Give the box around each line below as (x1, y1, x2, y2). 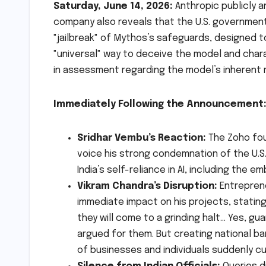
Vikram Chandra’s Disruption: (77, 181, 217, 192)
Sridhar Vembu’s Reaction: (77, 133, 206, 144)
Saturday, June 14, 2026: (53, 1, 173, 12)
